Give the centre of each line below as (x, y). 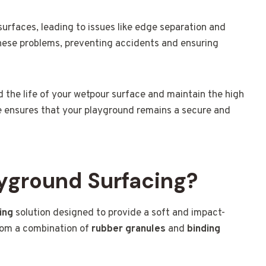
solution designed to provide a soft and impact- (119, 213)
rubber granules (129, 229)
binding (204, 229)
